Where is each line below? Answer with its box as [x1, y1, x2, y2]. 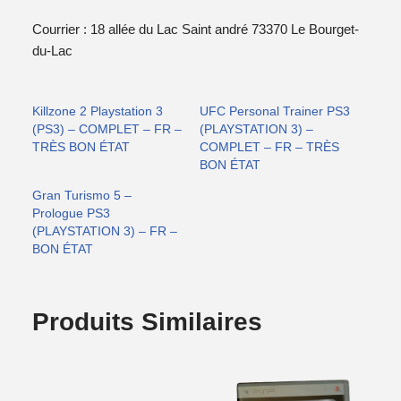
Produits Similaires [32, 307, 263, 336]
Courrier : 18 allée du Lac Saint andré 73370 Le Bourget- [32, 21, 360, 37]
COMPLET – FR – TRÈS [200, 139, 340, 154]
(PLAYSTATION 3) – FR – [32, 223, 178, 238]
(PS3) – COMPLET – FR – [32, 121, 183, 136]
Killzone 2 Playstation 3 [32, 103, 164, 118]
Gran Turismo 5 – [32, 187, 132, 202]
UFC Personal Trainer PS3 [200, 103, 351, 118]
